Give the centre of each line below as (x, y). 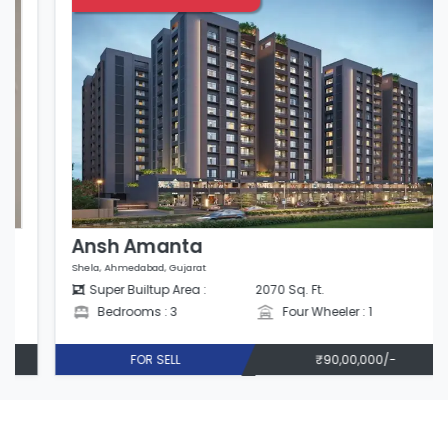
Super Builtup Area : (117, 290)
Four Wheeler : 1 (294, 312)
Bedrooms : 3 (105, 312)
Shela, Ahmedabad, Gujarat (107, 268)
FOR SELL (123, 359)
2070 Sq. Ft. (258, 290)
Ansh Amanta (105, 247)
